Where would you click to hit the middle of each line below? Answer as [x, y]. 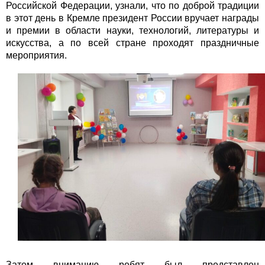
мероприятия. [36, 55]
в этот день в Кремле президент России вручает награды [132, 18]
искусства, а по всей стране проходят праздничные [132, 43]
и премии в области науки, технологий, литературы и [132, 30]
